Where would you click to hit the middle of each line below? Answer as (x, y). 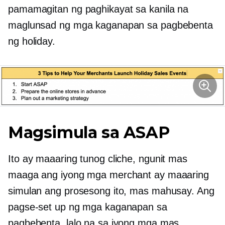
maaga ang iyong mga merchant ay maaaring (108, 175)
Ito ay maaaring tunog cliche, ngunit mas (98, 159)
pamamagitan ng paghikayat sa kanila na (98, 9)
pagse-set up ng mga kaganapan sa (88, 207)
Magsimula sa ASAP (89, 133)
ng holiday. (32, 41)
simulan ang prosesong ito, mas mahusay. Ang (111, 191)
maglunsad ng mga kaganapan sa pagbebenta (110, 25)
